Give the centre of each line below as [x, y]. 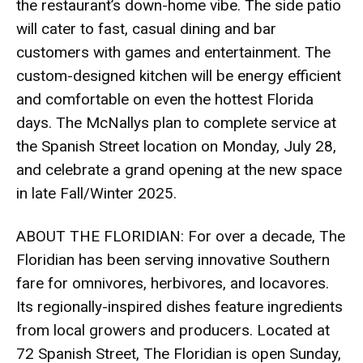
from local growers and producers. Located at [173, 330]
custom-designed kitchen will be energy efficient [179, 75]
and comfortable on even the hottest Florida [165, 99]
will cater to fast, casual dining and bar [146, 28]
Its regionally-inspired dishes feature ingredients [179, 306]
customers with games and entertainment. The [173, 52]
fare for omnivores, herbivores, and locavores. [173, 283]
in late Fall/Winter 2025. [96, 193]
